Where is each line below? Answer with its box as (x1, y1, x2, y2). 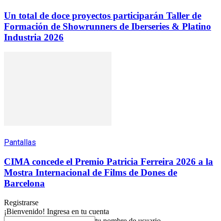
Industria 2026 (4, 32, 64, 42)
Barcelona (4, 178, 45, 188)
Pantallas (4, 138, 36, 147)
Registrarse (4, 198, 38, 207)
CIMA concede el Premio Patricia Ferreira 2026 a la (4, 156, 213, 167)
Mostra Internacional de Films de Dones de (4, 167, 177, 178)
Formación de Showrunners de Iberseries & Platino (4, 21, 211, 32)
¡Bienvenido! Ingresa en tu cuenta (4, 207, 109, 216)
